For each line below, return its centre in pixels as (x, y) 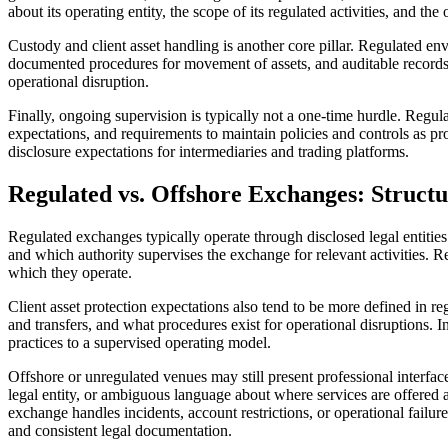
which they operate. (70, 273)
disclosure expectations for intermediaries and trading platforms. (208, 152)
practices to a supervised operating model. (139, 343)
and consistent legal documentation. (120, 431)
